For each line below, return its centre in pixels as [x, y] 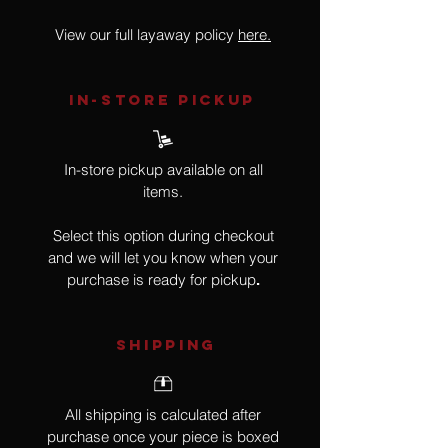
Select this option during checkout [163, 236]
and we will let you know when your [163, 258]
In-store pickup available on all [163, 170]
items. [163, 192]
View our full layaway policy [146, 35]
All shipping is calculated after [163, 415]
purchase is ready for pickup [161, 280]
